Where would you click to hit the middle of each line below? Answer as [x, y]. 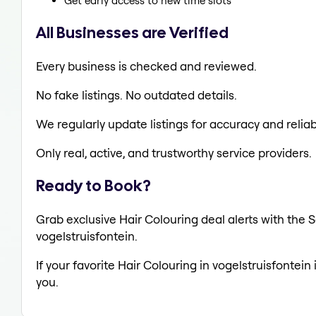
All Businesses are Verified [132, 32]
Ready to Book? [93, 186]
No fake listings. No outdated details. [136, 95]
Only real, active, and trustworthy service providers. [174, 152]
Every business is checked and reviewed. [146, 66]
